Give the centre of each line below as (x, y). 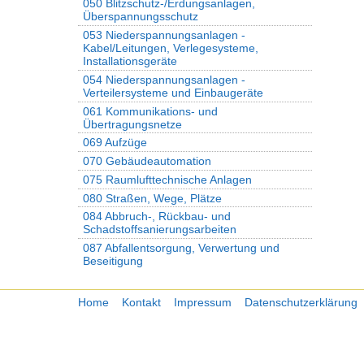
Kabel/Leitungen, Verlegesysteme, (170, 48)
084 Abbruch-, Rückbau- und (156, 217)
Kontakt (141, 302)
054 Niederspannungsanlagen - (164, 79)
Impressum (203, 302)
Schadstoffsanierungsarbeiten (159, 230)
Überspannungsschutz (140, 17)
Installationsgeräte (130, 61)
